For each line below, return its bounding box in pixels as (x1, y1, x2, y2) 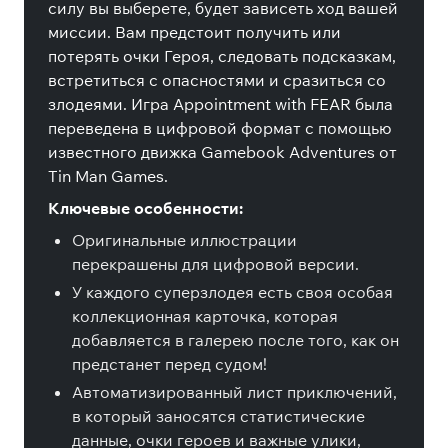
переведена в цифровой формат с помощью (48, 118, 392, 138)
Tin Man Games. (48, 166, 168, 186)
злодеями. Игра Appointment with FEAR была (48, 94, 393, 114)
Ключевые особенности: (48, 198, 243, 218)
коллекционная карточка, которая (72, 306, 338, 326)
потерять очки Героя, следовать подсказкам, (48, 46, 396, 66)
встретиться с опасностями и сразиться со (48, 70, 386, 90)
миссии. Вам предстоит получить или (48, 22, 341, 42)
